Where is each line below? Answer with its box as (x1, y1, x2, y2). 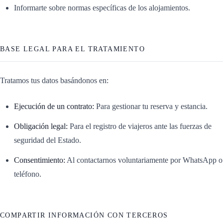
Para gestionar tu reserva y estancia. (94, 102, 208, 111)
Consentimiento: (14, 155, 65, 164)
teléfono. (14, 169, 41, 178)
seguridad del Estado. (14, 135, 81, 144)
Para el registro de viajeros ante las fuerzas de (68, 121, 212, 130)
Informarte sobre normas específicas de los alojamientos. (14, 3, 190, 12)
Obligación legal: (14, 121, 68, 130)
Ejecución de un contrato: (14, 102, 94, 111)
